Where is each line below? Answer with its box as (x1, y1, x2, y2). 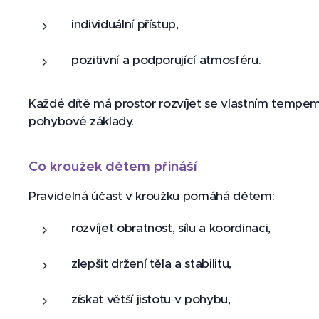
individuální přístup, (71, 16, 179, 32)
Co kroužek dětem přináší (28, 157, 197, 174)
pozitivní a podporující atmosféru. (71, 52, 261, 68)
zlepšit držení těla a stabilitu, (71, 256, 231, 271)
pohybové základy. (28, 113, 135, 129)
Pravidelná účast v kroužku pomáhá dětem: (28, 188, 275, 204)
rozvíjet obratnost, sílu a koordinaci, (71, 220, 271, 236)
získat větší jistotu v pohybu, (71, 291, 231, 307)
